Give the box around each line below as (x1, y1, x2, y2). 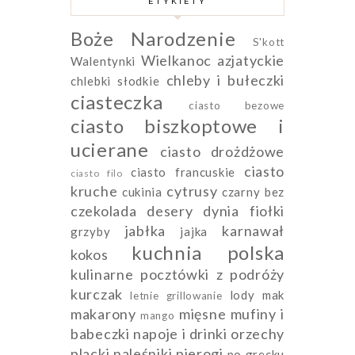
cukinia (121, 184, 162, 199)
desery (147, 201, 193, 219)
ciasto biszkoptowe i (71, 113, 284, 137)
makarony (71, 304, 136, 323)
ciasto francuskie (130, 164, 235, 179)
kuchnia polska (132, 240, 284, 264)
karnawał (222, 221, 285, 239)
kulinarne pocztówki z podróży (71, 265, 284, 283)
